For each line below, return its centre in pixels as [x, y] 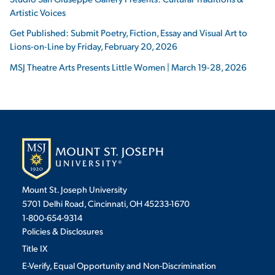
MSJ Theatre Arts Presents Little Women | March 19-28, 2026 [128, 66]
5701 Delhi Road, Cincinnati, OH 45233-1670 [106, 203]
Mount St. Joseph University [75, 189]
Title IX [35, 248]
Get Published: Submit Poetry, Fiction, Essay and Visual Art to [129, 33]
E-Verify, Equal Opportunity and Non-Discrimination [119, 265]
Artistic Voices [38, 12]
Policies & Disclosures [63, 230]
